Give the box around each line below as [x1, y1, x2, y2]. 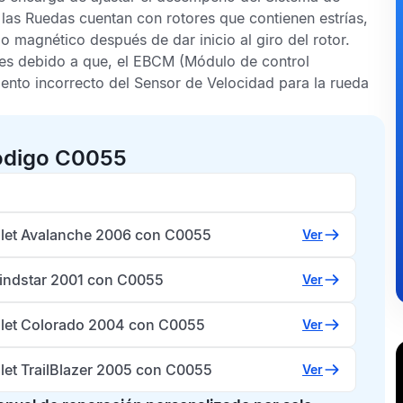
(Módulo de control [175, 52, 309, 70]
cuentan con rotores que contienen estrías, [75, 9, 368, 27]
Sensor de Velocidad [134, 74, 274, 92]
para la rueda [274, 74, 369, 92]
